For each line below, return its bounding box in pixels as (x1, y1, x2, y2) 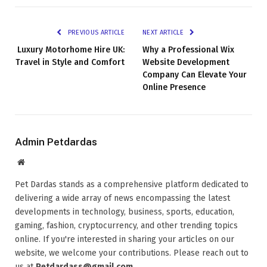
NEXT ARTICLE (142, 29, 186, 37)
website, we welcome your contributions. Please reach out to (15, 248, 249, 259)
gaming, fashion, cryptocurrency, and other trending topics (15, 221, 238, 231)
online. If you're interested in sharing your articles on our (15, 234, 234, 245)
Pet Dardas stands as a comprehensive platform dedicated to (15, 179, 249, 190)
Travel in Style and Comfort (15, 57, 125, 68)
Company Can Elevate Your (142, 70, 247, 80)
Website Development (142, 57, 229, 68)
